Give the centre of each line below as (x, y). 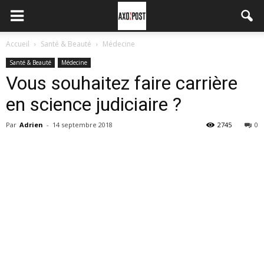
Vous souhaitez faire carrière (122, 83)
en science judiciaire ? (94, 104)
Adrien (31, 125)
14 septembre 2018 (82, 125)
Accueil (18, 44)
